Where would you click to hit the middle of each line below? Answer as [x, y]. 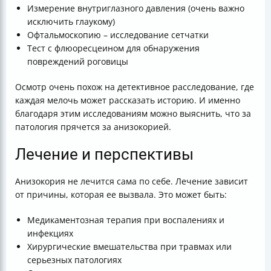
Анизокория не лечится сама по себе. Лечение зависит [132, 181]
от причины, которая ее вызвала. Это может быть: [121, 194]
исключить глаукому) [71, 21]
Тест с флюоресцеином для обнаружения [113, 48]
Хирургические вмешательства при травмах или [129, 247]
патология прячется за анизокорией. [93, 127]
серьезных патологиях [74, 260]
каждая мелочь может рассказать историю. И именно [128, 100]
